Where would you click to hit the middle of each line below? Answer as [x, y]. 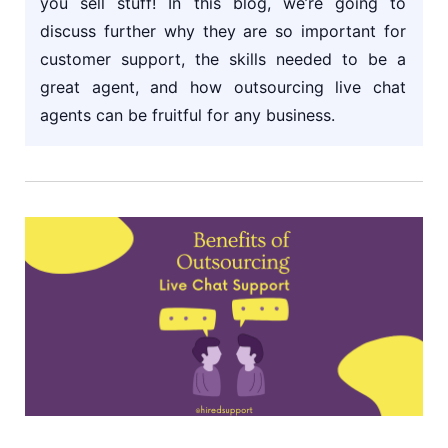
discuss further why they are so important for [223, 31]
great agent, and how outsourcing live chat [223, 87]
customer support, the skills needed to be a [223, 59]
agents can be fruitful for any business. [187, 115]
